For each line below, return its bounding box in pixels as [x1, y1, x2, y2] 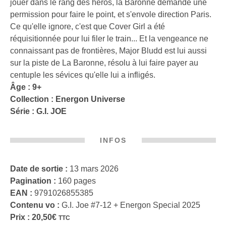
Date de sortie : [10, 164, 68, 173]
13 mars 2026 [68, 164, 119, 173]
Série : [10, 106, 36, 116]
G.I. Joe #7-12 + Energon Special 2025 [60, 200, 200, 209]
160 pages [56, 176, 96, 185]
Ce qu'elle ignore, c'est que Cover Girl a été [10, 22, 165, 31]
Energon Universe [55, 94, 125, 103]
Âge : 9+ [10, 82, 41, 91]
